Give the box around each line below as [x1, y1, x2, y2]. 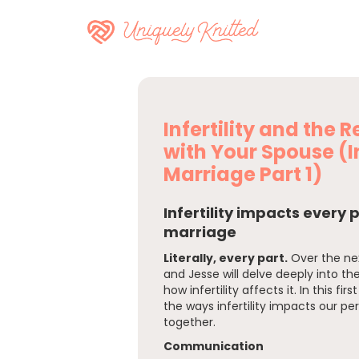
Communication [163, 338, 264, 354]
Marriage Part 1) [163, 161, 322, 188]
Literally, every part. [163, 250, 288, 266]
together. [163, 314, 216, 330]
